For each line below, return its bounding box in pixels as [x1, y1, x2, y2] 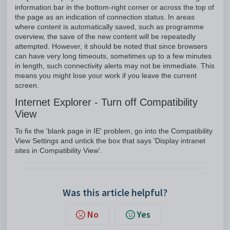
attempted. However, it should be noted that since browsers [15, 43, 207, 50]
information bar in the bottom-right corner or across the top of [15, 4, 214, 11]
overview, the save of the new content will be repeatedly [15, 33, 196, 41]
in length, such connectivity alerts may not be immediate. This [15, 62, 215, 70]
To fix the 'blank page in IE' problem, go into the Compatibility [15, 127, 213, 135]
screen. [15, 82, 39, 89]
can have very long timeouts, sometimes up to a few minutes [15, 52, 212, 60]
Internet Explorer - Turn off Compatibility [15, 97, 198, 108]
